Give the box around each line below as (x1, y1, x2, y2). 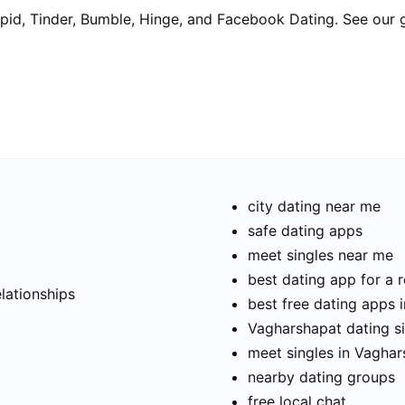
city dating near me (248, 197, 381, 216)
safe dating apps (248, 221, 363, 240)
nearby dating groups (248, 368, 395, 387)
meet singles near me (248, 246, 393, 265)
